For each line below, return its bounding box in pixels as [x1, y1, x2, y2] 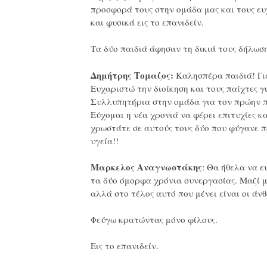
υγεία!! [91, 134, 119, 147]
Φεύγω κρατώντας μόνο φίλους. [91, 213, 218, 226]
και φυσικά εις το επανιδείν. [91, 15, 204, 28]
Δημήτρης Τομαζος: [91, 68, 173, 82]
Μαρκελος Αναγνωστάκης [91, 160, 202, 174]
